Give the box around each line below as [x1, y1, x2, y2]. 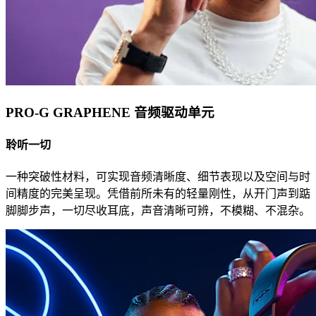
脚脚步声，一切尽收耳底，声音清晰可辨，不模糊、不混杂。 [6, 205, 310, 217]
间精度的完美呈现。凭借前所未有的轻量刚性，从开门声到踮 [6, 188, 310, 200]
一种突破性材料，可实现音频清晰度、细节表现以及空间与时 [6, 171, 310, 183]
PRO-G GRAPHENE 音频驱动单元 [6, 104, 214, 120]
